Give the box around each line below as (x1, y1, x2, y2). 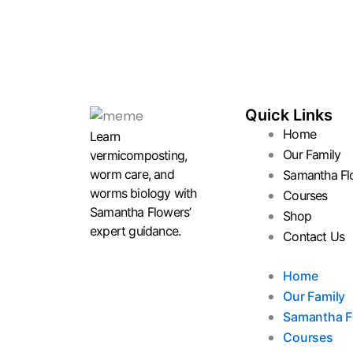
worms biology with (90, 184, 197, 201)
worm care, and (90, 165, 174, 182)
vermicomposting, (90, 147, 188, 163)
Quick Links (245, 106, 333, 125)
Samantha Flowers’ (90, 203, 191, 220)
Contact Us (283, 229, 345, 245)
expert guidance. (90, 222, 181, 239)
